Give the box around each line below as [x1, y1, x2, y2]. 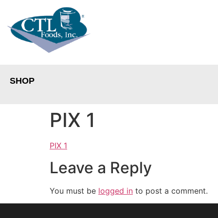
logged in [98, 185, 133, 196]
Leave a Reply [50, 158, 152, 177]
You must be [50, 185, 98, 196]
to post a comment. [133, 185, 208, 196]
